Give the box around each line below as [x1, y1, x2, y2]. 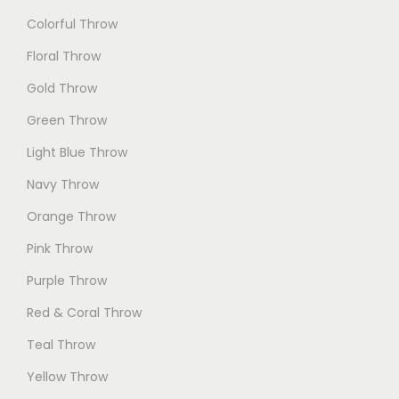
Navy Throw [27, 175, 99, 193]
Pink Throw [27, 239, 93, 257]
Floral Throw [27, 46, 101, 65]
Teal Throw [27, 335, 95, 354]
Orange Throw [27, 207, 116, 225]
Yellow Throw [27, 367, 108, 386]
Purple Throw [27, 271, 107, 289]
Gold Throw [27, 78, 97, 97]
